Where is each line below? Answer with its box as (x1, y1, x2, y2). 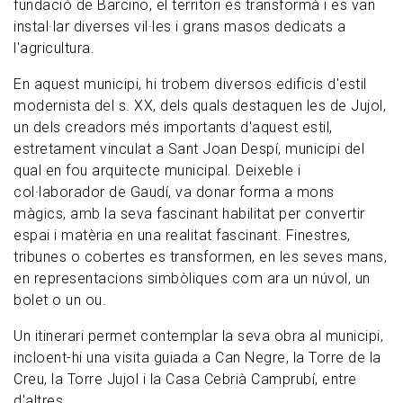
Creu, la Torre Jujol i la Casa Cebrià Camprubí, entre (13, 371, 357, 389)
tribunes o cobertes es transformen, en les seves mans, (13, 248, 387, 266)
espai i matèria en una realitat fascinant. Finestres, (13, 227, 351, 245)
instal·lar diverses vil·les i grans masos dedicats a (13, 18, 345, 36)
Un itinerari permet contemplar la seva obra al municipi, (13, 327, 383, 345)
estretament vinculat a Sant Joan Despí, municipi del (13, 140, 364, 158)
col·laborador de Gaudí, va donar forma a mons (13, 184, 335, 201)
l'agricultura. (13, 40, 94, 58)
